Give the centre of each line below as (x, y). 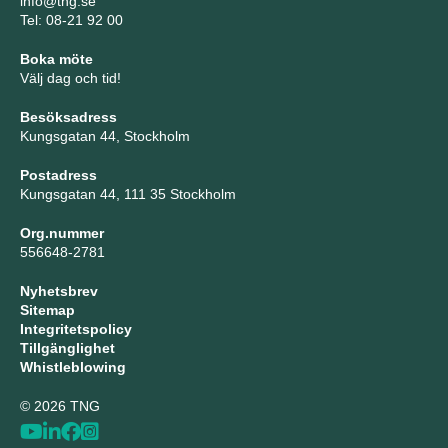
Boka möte (56, 59)
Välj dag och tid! (70, 78)
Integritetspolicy (76, 329)
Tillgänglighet (67, 348)
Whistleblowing (73, 367)
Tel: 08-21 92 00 (71, 20)
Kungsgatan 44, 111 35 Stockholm (128, 194)
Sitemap (47, 310)
